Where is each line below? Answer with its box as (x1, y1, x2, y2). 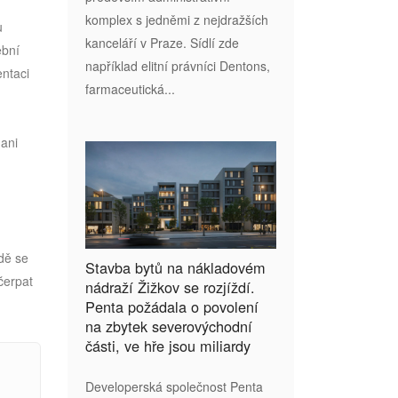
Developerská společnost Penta (85, 377, 263, 395)
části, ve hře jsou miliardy (85, 334, 251, 356)
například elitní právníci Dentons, (85, 56, 270, 75)
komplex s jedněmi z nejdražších (85, 10, 268, 28)
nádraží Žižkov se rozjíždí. (85, 275, 255, 298)
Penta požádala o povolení (85, 295, 259, 317)
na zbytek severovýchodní (85, 314, 252, 337)
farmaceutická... (85, 79, 175, 98)
